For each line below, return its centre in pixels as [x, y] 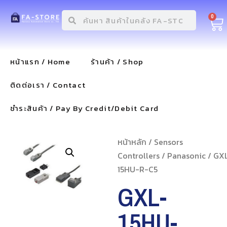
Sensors [168, 142]
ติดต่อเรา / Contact [48, 85]
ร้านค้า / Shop [117, 62]
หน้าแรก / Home [40, 62]
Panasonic [186, 156]
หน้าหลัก [132, 142]
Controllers [138, 156]
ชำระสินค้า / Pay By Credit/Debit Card [85, 108]
